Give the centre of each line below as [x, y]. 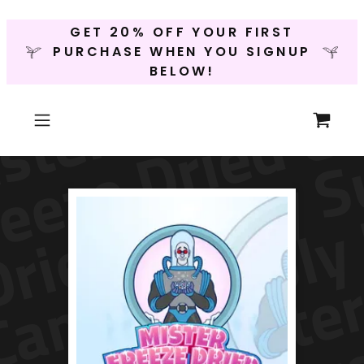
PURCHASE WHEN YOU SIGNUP [182, 52]
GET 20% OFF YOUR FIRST [182, 32]
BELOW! [182, 71]
